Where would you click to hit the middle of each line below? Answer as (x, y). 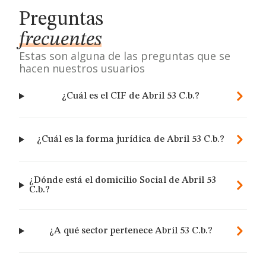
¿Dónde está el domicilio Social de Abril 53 (122, 180)
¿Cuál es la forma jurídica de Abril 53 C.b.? (131, 140)
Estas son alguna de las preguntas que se (125, 56)
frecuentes (60, 40)
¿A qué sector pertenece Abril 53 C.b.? (131, 231)
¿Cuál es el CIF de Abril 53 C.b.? (131, 96)
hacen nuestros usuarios (82, 68)
